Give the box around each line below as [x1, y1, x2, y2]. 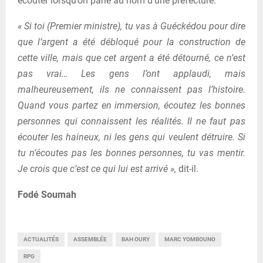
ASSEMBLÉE [73, 235, 107, 242]
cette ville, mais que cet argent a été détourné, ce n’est [18, 52, 245, 63]
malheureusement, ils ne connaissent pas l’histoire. [18, 83, 245, 95]
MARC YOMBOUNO [164, 235, 215, 242]
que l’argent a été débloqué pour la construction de [18, 36, 245, 48]
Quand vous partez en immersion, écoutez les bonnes [18, 99, 245, 111]
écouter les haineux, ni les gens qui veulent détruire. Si [18, 131, 245, 143]
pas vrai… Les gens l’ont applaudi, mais [18, 68, 245, 79]
